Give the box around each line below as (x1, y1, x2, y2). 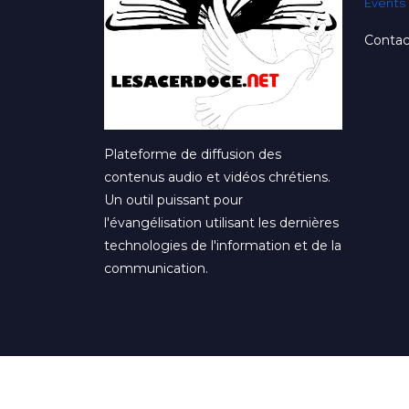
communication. (104, 333, 208, 351)
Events (364, 68, 406, 84)
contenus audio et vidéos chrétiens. (104, 242, 330, 259)
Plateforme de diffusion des (104, 219, 281, 236)
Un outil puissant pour (104, 265, 243, 282)
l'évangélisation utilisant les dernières (104, 288, 339, 305)
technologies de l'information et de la (104, 310, 341, 328)
